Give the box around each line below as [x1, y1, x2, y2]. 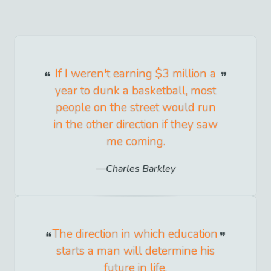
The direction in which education [53, 226, 218, 243]
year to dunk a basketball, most [55, 82, 216, 99]
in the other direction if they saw [53, 116, 218, 132]
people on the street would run [55, 99, 216, 116]
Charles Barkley [105, 162, 175, 176]
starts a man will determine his [56, 243, 215, 260]
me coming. [106, 133, 165, 149]
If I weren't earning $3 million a [55, 65, 216, 82]
